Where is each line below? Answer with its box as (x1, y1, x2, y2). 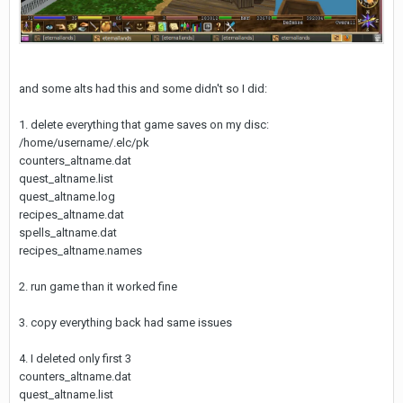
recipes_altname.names (19, 244, 142, 257)
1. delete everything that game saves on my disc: (19, 118, 269, 131)
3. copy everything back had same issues (19, 316, 232, 329)
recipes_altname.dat (19, 208, 124, 221)
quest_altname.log (19, 190, 115, 203)
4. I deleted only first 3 (19, 352, 131, 365)
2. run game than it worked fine (19, 280, 177, 293)
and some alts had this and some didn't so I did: (19, 82, 267, 95)
